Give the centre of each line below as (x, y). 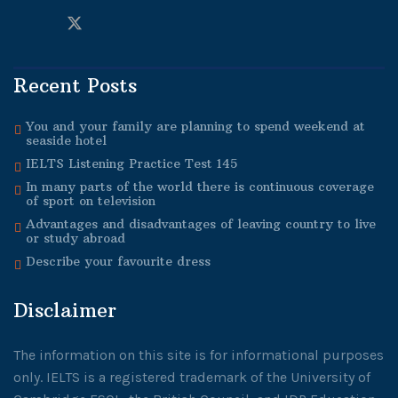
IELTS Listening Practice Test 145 (131, 164)
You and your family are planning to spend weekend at (195, 127)
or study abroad (76, 239)
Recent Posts (75, 86)
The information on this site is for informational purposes (199, 355)
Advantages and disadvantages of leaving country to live (201, 224)
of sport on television (91, 201)
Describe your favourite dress (118, 262)
